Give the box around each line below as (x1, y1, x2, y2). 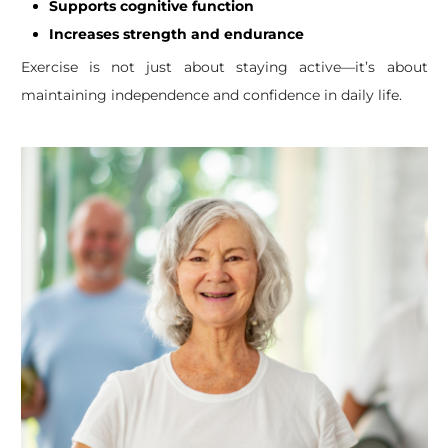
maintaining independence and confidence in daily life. (20, 86, 402, 104)
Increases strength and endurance (48, 25, 304, 43)
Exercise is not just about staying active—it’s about (20, 58, 428, 76)
